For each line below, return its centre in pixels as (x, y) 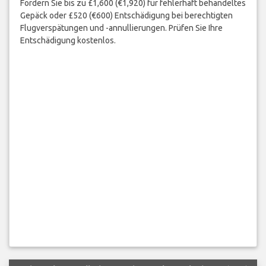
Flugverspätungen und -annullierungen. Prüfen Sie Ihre (121, 28)
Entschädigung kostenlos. (68, 40)
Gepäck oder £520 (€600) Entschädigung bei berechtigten (126, 15)
